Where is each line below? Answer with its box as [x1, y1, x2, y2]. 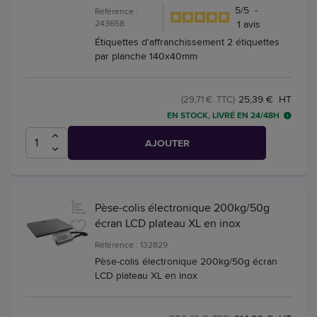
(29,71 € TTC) [181, 93, 235, 106]
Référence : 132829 [95, 238, 168, 250]
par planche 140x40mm [95, 49, 197, 64]
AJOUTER [144, 135, 190, 150]
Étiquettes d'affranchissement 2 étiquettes [95, 35, 279, 50]
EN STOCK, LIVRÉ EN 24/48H [167, 109, 279, 122]
